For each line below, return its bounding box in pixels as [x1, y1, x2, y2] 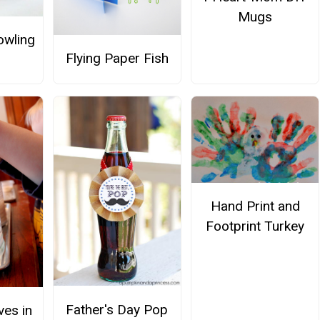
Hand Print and [210, 198, 300, 215]
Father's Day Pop [66, 301, 169, 318]
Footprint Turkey [206, 218, 305, 235]
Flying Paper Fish [65, 50, 169, 66]
